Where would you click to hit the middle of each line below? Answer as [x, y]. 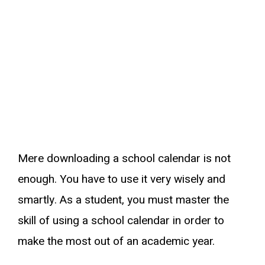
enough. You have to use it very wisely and [122, 179]
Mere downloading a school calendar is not [124, 158]
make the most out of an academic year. [116, 241]
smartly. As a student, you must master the [123, 200]
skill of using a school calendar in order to [121, 220]
